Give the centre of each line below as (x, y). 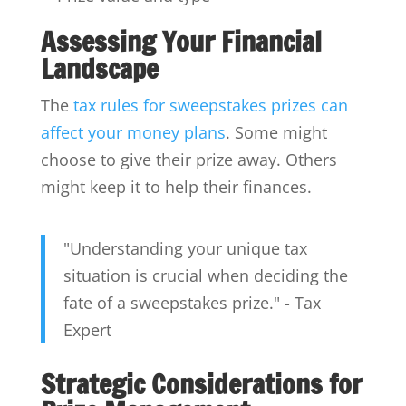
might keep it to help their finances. (176, 187)
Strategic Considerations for (201, 384)
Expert (87, 330)
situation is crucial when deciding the (205, 276)
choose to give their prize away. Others (188, 160)
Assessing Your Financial (181, 42)
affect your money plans (133, 133)
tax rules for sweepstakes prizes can (210, 106)
